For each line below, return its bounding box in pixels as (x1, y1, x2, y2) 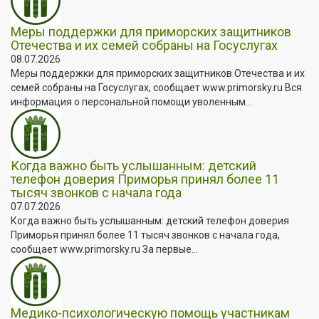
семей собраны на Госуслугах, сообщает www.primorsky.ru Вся (11, 81, 302, 93)
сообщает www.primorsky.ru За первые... (11, 243, 198, 255)
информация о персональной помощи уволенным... (11, 95, 252, 108)
